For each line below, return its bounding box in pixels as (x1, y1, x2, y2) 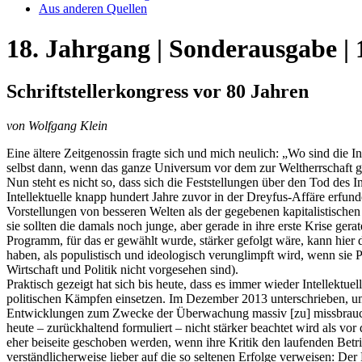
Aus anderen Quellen (39, 2, 147, 16)
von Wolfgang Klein (6, 119, 107, 133)
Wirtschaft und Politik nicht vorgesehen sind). (6, 263, 238, 277)
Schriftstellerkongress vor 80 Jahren (6, 81, 309, 103)
